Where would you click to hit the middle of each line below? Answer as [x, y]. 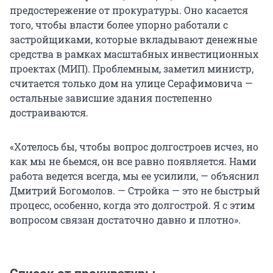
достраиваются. [49, 113]
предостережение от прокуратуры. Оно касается [129, 10]
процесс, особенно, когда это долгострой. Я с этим [132, 205]
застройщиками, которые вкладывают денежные [133, 40]
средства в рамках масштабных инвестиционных [134, 54]
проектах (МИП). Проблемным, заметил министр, [132, 69]
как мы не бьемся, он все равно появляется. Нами [133, 161]
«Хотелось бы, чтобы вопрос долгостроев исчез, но [134, 147]
